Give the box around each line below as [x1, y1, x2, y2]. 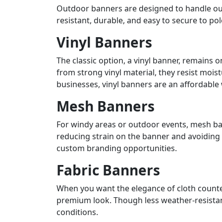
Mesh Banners [56, 96, 155, 115]
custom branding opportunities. [56, 142, 177, 154]
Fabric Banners [56, 160, 160, 179]
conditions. [56, 206, 98, 218]
